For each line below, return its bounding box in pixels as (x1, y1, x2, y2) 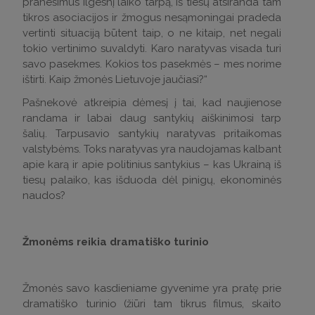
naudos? (22, 188, 65, 202)
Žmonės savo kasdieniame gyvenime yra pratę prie (22, 281, 281, 295)
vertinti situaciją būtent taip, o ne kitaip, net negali (22, 26, 281, 39)
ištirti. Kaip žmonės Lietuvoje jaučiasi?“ (22, 72, 207, 86)
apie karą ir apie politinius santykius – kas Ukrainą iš (22, 157, 281, 171)
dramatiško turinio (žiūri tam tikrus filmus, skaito (22, 297, 281, 310)
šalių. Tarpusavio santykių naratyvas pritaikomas (22, 127, 281, 140)
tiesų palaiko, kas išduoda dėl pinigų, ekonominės (22, 173, 281, 186)
